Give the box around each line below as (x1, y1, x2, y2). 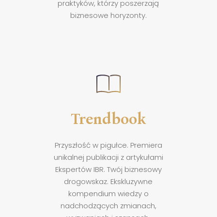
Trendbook (71, 108, 146, 127)
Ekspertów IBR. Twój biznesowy (55, 164, 162, 174)
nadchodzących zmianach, (60, 200, 156, 211)
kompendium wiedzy (68, 188, 144, 199)
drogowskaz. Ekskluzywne (64, 176, 153, 186)
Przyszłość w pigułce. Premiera (54, 139, 162, 150)
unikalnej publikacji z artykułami (53, 152, 163, 162)
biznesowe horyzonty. (70, 10, 147, 20)
